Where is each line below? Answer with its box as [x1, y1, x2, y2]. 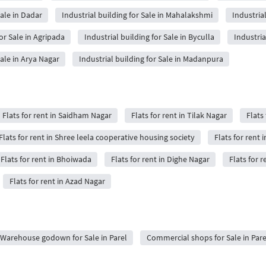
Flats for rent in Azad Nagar [9, 176, 105, 186]
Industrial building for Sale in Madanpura [78, 53, 223, 64]
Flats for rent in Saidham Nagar [2, 110, 112, 121]
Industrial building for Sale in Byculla [84, 31, 214, 42]
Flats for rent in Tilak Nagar [131, 110, 227, 121]
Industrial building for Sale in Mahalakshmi [61, 9, 213, 20]
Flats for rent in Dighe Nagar [110, 154, 210, 164]
